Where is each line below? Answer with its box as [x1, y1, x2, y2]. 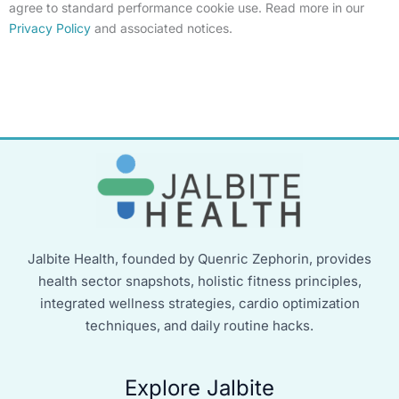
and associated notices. [91, 20, 232, 36]
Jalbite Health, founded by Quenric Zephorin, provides [28, 250, 371, 267]
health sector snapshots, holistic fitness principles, [37, 273, 362, 289]
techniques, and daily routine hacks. [85, 317, 313, 334]
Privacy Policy [9, 20, 91, 36]
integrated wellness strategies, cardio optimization [39, 295, 360, 312]
